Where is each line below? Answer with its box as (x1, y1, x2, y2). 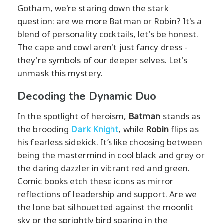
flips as (168, 123, 199, 135)
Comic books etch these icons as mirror (17, 175, 173, 187)
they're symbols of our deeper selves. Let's (17, 54, 188, 66)
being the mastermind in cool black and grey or (17, 149, 205, 161)
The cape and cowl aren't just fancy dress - (17, 41, 188, 53)
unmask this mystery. (17, 67, 103, 79)
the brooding (17, 123, 71, 135)
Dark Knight (71, 123, 119, 135)
